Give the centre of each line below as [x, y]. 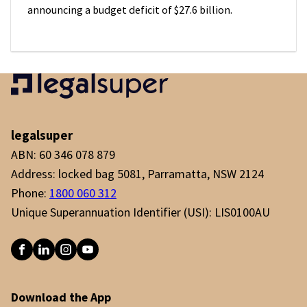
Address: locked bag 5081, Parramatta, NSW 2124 [137, 174]
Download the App [61, 297]
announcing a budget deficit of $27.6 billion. [130, 10]
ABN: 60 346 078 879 [63, 155]
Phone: [29, 193]
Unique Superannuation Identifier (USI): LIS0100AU [140, 212]
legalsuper [42, 135]
